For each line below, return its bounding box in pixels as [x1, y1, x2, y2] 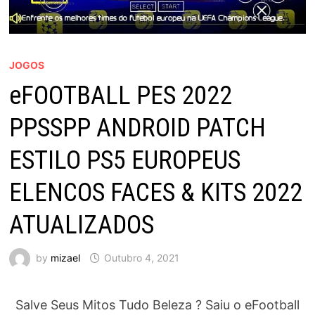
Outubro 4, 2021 [103, 252, 179, 264]
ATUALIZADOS [8, 210, 154, 240]
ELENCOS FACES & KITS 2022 [8, 178, 302, 208]
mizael [50, 252, 80, 264]
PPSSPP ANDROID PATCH [8, 113, 266, 143]
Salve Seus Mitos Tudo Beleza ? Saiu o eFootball [15, 297, 300, 313]
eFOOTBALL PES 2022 [8, 81, 232, 111]
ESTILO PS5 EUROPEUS [8, 146, 240, 176]
